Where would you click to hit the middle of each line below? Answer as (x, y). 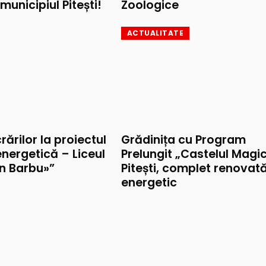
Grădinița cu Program (183, 140)
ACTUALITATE (156, 33)
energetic (149, 183)
